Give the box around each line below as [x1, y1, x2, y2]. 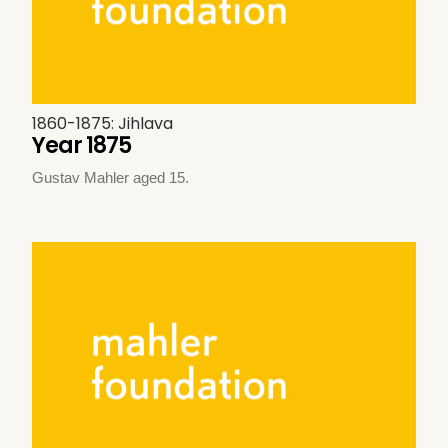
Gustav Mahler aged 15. [32, 169, 190, 187]
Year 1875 [32, 130, 132, 162]
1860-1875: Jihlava [32, 112, 174, 136]
